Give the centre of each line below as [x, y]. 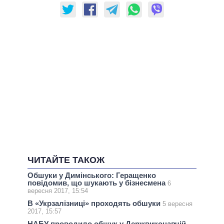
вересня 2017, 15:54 [58, 191]
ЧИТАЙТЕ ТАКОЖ [66, 160]
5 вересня [177, 204]
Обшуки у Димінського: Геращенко [92, 175]
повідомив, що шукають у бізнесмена [97, 183]
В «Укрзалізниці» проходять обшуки [95, 203]
